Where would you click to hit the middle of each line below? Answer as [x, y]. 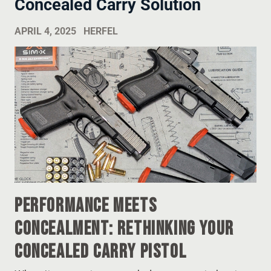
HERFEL [101, 31]
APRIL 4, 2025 [45, 31]
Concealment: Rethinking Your [124, 229]
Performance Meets [86, 206]
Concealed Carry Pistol [101, 252]
